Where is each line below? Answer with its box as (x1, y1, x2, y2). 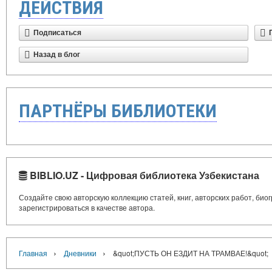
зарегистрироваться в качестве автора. (19, 202, 155, 212)
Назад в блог (33, 50, 80, 59)
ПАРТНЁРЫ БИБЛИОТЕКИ (19, 100, 217, 121)
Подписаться (33, 29, 81, 37)
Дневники (64, 248, 97, 258)
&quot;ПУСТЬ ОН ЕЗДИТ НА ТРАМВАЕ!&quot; (113, 248, 268, 258)
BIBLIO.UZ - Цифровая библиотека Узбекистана (27, 168, 259, 182)
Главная (19, 248, 47, 258)
